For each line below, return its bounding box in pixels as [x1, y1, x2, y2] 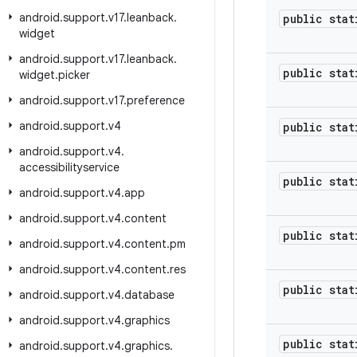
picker [58, 68, 90, 82]
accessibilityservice [19, 160, 120, 175]
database [124, 288, 175, 302]
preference [127, 93, 185, 108]
